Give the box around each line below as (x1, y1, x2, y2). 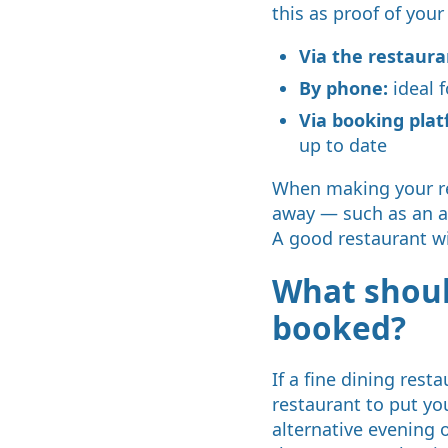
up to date (299, 133, 387, 158)
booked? (272, 305, 406, 349)
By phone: (299, 75, 388, 100)
